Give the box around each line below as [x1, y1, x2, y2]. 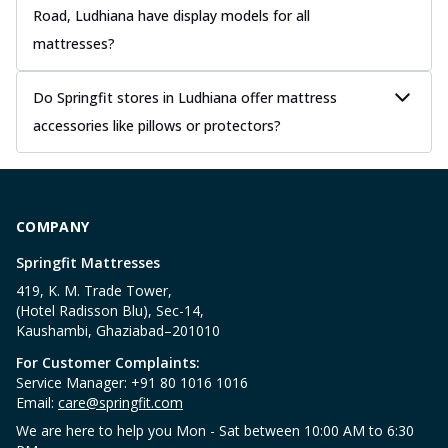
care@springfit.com [58, 392, 183, 412]
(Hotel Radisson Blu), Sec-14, [16, 300, 204, 320]
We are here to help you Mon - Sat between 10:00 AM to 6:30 [16, 420, 414, 440]
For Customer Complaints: [16, 352, 200, 372]
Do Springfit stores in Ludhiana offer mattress [33, 87, 337, 107]
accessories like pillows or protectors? [33, 115, 281, 135]
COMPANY [16, 216, 90, 236]
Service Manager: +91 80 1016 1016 [16, 372, 248, 392]
